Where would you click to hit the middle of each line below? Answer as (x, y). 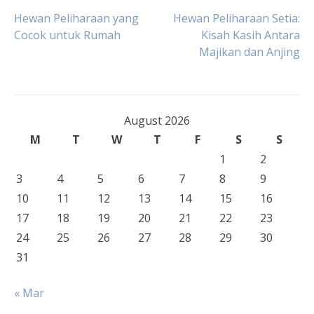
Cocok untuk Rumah (67, 35)
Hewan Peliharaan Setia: (237, 18)
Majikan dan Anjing (250, 52)
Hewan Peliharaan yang (76, 18)
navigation (77, 61)
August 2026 (157, 121)
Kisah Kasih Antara (251, 35)
